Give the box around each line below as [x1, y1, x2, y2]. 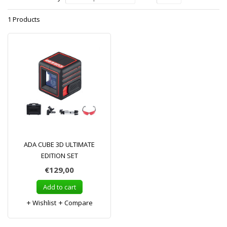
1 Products [8, 15, 40, 24]
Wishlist [31, 198, 56, 207]
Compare [63, 198, 93, 207]
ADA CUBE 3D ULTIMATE [24, 140, 95, 149]
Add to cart [43, 182, 76, 192]
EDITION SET [41, 151, 78, 160]
